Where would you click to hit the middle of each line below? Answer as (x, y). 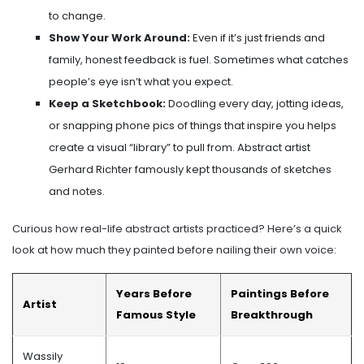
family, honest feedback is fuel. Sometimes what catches (199, 60)
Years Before (154, 294)
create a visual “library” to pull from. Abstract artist (180, 148)
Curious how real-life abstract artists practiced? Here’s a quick (177, 229)
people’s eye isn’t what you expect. (141, 82)
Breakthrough (272, 315)
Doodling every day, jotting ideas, (255, 104)
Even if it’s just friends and (258, 38)
